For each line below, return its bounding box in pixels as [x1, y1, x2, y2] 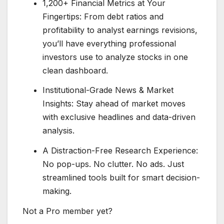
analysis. [42, 125, 74, 136]
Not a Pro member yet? [22, 206, 112, 216]
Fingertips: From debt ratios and [42, 11, 163, 21]
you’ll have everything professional [42, 38, 176, 48]
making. [42, 186, 71, 196]
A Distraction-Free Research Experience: [42, 145, 198, 156]
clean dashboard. [42, 65, 108, 75]
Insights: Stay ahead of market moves [42, 98, 185, 109]
